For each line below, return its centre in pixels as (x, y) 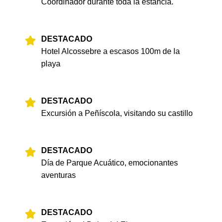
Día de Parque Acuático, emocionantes (110, 163)
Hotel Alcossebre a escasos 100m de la (111, 51)
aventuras (58, 175)
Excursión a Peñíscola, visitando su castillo (117, 113)
